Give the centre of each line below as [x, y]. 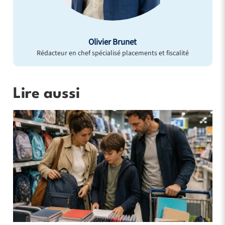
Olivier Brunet [113, 42]
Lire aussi [46, 94]
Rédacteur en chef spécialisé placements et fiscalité [113, 53]
